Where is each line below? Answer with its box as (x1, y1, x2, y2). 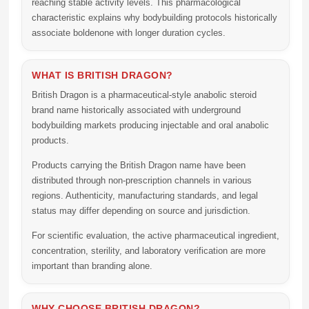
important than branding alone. (32, 261, 152, 271)
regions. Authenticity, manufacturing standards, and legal (32, 190, 258, 201)
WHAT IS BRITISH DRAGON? (32, 70, 173, 81)
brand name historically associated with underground (32, 105, 241, 115)
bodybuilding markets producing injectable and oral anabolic (32, 120, 269, 130)
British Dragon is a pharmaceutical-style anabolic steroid (32, 90, 257, 100)
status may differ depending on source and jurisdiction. (32, 206, 250, 216)
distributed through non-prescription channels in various (32, 175, 252, 186)
